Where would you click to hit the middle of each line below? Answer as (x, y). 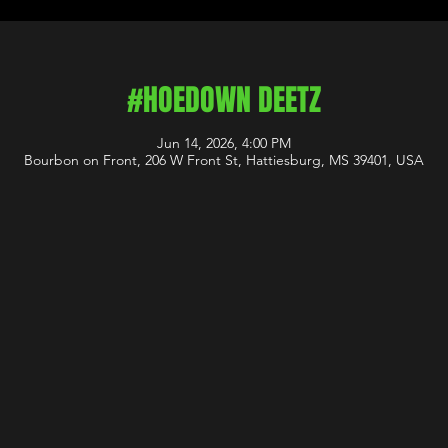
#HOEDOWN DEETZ (224, 100)
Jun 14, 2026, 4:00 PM (224, 143)
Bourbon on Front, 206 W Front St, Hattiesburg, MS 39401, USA (224, 160)
